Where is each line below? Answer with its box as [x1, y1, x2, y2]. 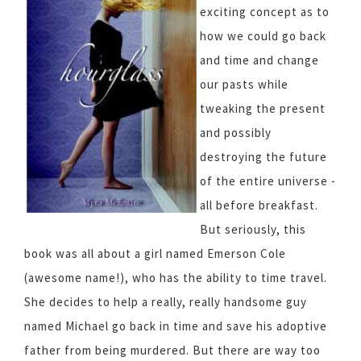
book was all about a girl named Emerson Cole [24, 246, 286, 261]
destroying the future [200, 149, 327, 164]
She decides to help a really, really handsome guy [24, 294, 307, 309]
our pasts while [200, 77, 288, 92]
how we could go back [200, 28, 326, 44]
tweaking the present [200, 101, 326, 116]
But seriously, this [200, 222, 306, 237]
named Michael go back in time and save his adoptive [24, 318, 327, 334]
